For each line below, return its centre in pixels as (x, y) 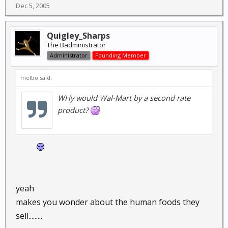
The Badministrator (76, 45)
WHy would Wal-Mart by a (104, 98)
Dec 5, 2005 (33, 6)
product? (74, 110)
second (162, 98)
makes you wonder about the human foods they (108, 202)
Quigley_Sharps (78, 36)
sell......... (29, 216)
